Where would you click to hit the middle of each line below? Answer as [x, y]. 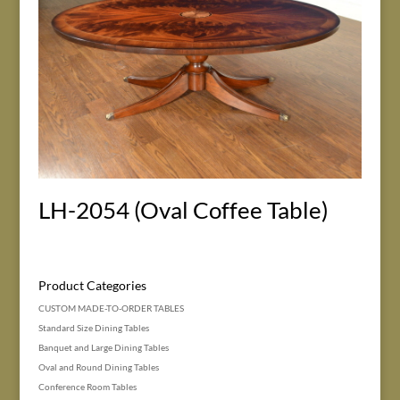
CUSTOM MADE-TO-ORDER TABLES [111, 308]
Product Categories [92, 285]
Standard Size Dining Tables [93, 327]
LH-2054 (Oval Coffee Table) [183, 209]
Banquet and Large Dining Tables [103, 347]
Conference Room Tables [87, 386]
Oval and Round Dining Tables [98, 367]
